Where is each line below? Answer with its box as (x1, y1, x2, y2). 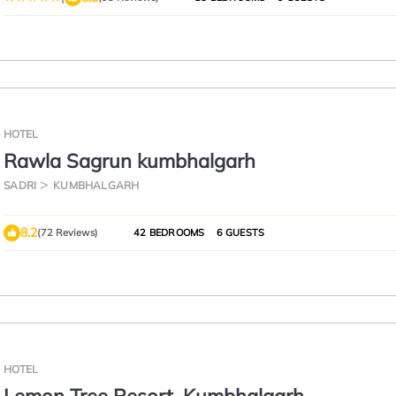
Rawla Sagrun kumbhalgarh (4, 148, 256, 173)
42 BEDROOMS (133, 226, 205, 239)
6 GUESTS (213, 226, 265, 239)
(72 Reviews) (37, 226, 99, 239)
